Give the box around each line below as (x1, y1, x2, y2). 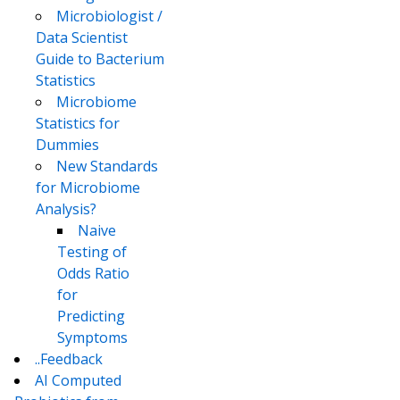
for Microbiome (36, 178, 140, 198)
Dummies (36, 135, 99, 155)
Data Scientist (36, 28, 128, 48)
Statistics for (36, 113, 120, 134)
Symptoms (57, 328, 128, 348)
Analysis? (36, 199, 96, 220)
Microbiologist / (56, 6, 162, 27)
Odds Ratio (57, 263, 129, 284)
